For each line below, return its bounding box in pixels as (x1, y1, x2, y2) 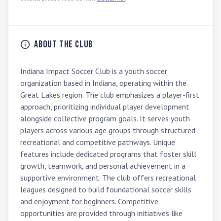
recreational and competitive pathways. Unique (20, 137, 175, 147)
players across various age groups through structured (20, 125, 195, 135)
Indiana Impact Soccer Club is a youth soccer (20, 66, 167, 76)
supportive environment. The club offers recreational (20, 173, 196, 183)
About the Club (34, 38, 93, 50)
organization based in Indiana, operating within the (20, 78, 186, 88)
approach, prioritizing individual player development (20, 102, 189, 111)
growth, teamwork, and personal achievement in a (20, 161, 185, 171)
